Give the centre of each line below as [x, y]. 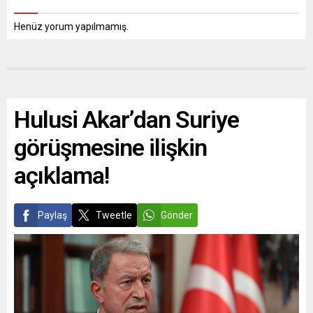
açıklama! [61, 175]
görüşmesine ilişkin [110, 147]
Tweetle [114, 215]
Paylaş [52, 215]
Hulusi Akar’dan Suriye [126, 119]
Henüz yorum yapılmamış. [71, 27]
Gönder [177, 215]
